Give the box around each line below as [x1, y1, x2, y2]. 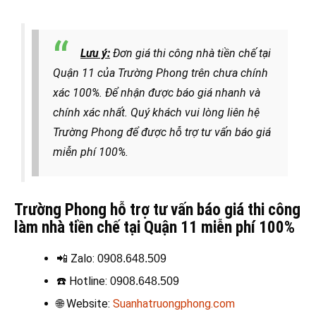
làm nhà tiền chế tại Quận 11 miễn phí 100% [14, 217, 295, 237]
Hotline [66, 274, 105, 288]
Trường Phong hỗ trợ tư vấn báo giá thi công [14, 200, 300, 219]
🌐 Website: [56, 296, 113, 310]
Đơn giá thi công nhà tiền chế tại [110, 46, 271, 60]
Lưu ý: [80, 46, 110, 60]
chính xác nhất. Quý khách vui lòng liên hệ [53, 105, 260, 119]
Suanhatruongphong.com [113, 296, 235, 310]
